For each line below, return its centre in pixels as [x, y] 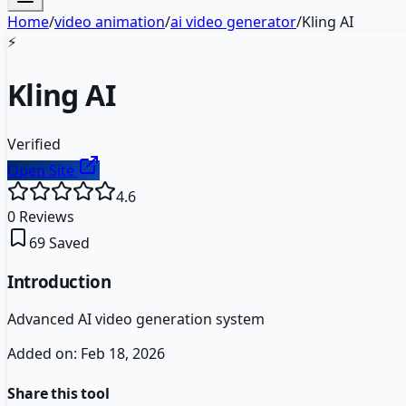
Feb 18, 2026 [123, 354]
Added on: [44, 354]
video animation [110, 22]
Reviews [45, 216]
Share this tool [58, 393]
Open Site [43, 170]
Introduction [59, 281]
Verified [34, 144]
